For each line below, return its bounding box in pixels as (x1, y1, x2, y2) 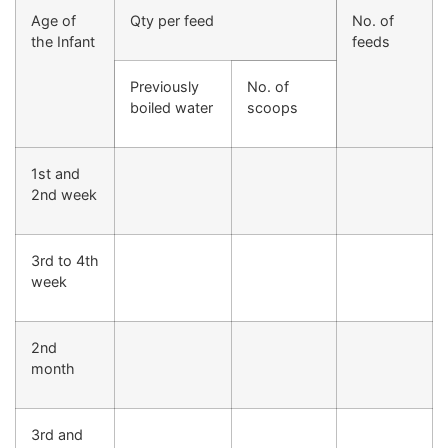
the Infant (31, 32, 95, 50)
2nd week (31, 185, 97, 203)
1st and (31, 164, 80, 182)
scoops (247, 98, 298, 116)
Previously (130, 77, 199, 95)
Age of (31, 11, 76, 29)
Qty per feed (130, 11, 214, 29)
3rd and (31, 425, 83, 443)
